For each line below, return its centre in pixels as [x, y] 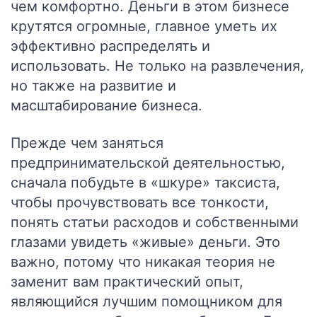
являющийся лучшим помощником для [146, 301]
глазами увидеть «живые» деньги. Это [145, 242]
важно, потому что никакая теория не [143, 262]
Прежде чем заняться [87, 143]
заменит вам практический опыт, [127, 282]
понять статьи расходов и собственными [155, 222]
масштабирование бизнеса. [106, 105]
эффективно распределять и [110, 46]
